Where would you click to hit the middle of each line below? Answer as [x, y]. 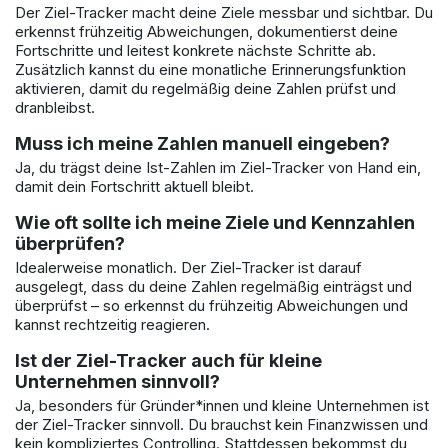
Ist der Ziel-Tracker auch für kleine [168, 361]
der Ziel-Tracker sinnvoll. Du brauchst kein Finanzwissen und [221, 425]
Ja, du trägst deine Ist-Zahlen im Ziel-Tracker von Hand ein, [218, 168]
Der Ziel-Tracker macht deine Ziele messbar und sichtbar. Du [224, 13]
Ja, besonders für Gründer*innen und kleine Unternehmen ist [222, 406]
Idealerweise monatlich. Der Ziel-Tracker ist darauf [188, 268]
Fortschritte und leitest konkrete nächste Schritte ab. [195, 51]
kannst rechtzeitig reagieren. [112, 325]
